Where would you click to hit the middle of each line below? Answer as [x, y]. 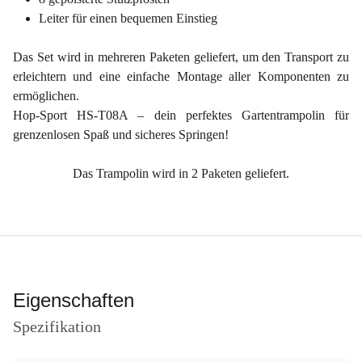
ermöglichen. [46, 96]
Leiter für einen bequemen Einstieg [128, 18]
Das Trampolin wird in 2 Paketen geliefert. [181, 173]
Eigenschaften [74, 300]
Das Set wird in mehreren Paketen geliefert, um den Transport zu [181, 57]
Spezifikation [57, 326]
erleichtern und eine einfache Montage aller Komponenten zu [181, 76]
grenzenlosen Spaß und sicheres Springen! [121, 135]
